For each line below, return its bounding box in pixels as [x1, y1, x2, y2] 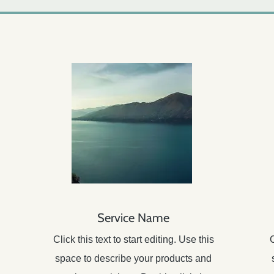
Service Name [97, 210, 169, 225]
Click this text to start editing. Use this [53, 234, 214, 245]
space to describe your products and [55, 253, 212, 264]
